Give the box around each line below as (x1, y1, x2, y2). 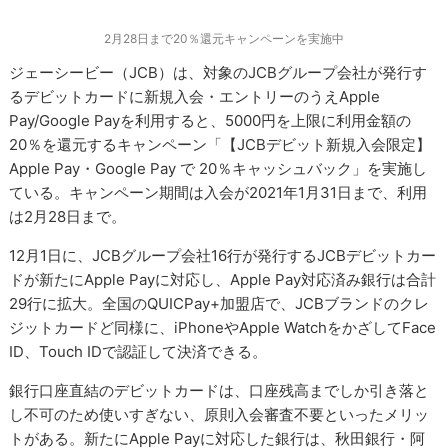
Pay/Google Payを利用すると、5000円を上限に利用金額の (9, 111, 412, 131)
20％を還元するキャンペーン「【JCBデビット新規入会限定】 (9, 135, 432, 155)
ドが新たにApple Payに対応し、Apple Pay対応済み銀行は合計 (9, 270, 437, 290)
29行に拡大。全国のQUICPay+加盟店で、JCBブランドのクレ (9, 294, 430, 314)
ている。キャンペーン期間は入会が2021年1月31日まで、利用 (9, 183, 428, 203)
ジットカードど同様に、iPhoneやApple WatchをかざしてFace (9, 318, 437, 338)
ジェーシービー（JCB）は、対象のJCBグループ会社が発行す (9, 63, 428, 83)
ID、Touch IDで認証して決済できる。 (9, 342, 268, 362)
